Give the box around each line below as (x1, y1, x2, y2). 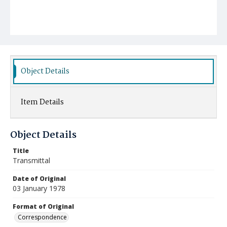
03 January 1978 (13, 183, 65, 193)
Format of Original (13, 202, 74, 211)
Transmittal (13, 156, 50, 165)
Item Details (21, 96, 64, 108)
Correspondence (18, 213, 67, 221)
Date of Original (13, 174, 66, 183)
